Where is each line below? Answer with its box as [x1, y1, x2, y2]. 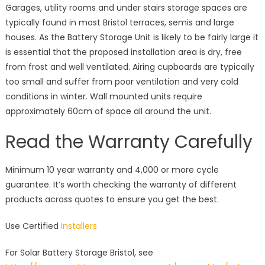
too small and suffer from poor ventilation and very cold [5, 76, 238, 88]
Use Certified [5, 220, 61, 232]
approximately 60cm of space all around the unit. [5, 105, 211, 118]
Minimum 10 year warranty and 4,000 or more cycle [5, 164, 219, 176]
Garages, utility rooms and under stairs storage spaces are [5, 2, 247, 14]
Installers [60, 220, 97, 232]
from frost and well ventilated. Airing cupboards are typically [5, 61, 254, 73]
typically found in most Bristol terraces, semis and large [5, 17, 234, 29]
